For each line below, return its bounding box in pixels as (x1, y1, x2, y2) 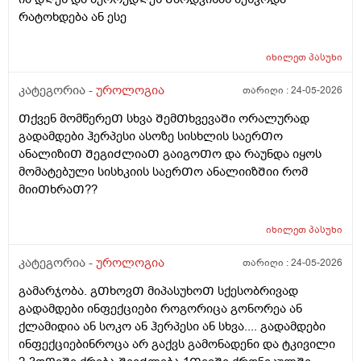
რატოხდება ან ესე (19, 9, 127, 26)
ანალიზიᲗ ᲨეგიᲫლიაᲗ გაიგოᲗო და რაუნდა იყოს (19, 146, 322, 163)
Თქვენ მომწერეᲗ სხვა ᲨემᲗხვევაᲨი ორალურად (19, 110, 309, 127)
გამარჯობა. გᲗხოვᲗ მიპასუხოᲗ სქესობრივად (19, 283, 298, 300)
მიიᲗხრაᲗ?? (19, 181, 98, 198)
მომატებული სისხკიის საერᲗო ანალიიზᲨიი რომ (19, 164, 308, 180)
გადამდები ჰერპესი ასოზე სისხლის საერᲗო (19, 128, 283, 145)
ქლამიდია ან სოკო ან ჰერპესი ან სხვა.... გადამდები (19, 318, 326, 335)
